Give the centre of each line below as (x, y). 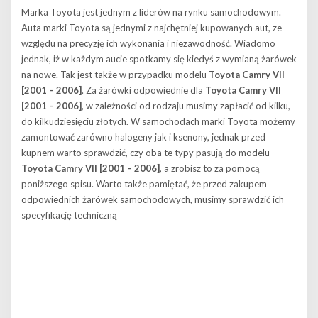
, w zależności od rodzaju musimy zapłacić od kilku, (186, 106)
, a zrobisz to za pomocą (210, 168)
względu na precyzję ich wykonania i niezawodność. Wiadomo (148, 43)
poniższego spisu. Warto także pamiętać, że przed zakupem (144, 184)
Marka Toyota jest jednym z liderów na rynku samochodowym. (151, 12)
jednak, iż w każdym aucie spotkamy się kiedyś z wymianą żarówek (159, 59)
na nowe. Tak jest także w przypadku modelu (115, 75)
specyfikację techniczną (69, 215)
